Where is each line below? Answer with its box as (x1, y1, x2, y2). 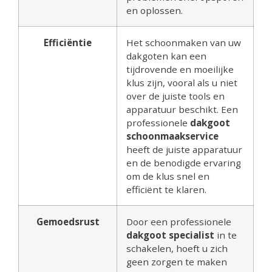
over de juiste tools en (126, 90, 225, 103)
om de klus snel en (126, 170, 209, 183)
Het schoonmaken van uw (126, 36, 241, 49)
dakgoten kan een (126, 50, 206, 63)
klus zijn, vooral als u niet (126, 76, 237, 89)
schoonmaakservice (126, 130, 219, 143)
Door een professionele (126, 216, 231, 228)
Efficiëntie (44, 36, 92, 49)
